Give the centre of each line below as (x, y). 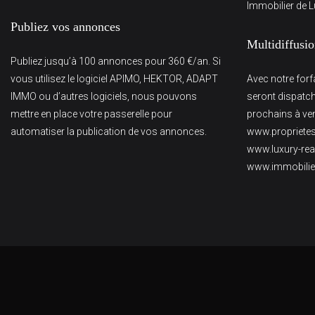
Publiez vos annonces (65, 27)
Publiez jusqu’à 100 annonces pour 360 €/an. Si (116, 61)
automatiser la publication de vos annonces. (109, 131)
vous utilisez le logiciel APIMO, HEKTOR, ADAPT (114, 79)
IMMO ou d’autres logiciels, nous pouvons (104, 96)
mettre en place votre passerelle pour (91, 114)
